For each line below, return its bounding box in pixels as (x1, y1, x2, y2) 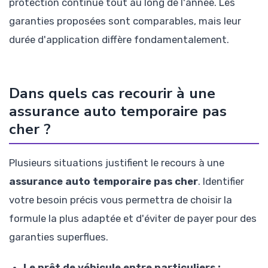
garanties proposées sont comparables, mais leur (9, 15, 241, 28)
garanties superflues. (9, 231, 108, 243)
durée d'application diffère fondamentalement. (9, 33, 229, 46)
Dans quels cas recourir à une (9, 83, 215, 104)
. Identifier (198, 175, 244, 188)
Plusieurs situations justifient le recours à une (9, 157, 224, 169)
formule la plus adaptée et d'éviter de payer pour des (9, 212, 257, 225)
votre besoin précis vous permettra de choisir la (9, 194, 232, 206)
